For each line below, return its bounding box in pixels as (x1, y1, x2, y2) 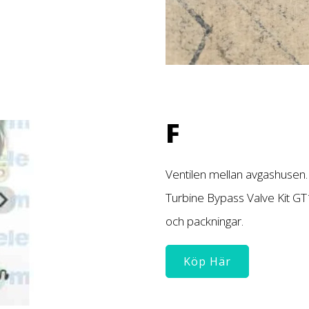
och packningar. (166, 212, 246, 229)
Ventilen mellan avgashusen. (166, 166, 308, 182)
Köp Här (183, 254, 231, 270)
